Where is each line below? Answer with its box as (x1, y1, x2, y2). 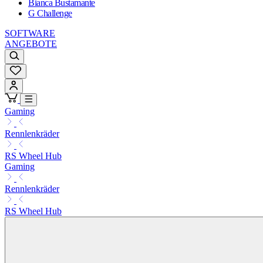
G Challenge (28, 8, 72, 19)
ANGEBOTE (5, 39, 57, 49)
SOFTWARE (5, 28, 55, 39)
